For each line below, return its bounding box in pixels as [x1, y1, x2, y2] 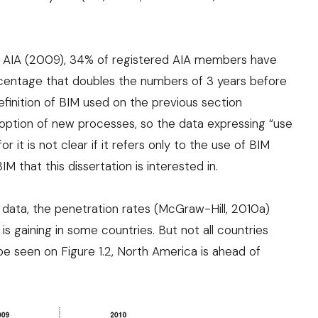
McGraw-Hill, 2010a [158, 201, 265, 216]
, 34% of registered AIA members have [64, 52, 277, 67]
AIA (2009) [3, 52, 64, 67]
